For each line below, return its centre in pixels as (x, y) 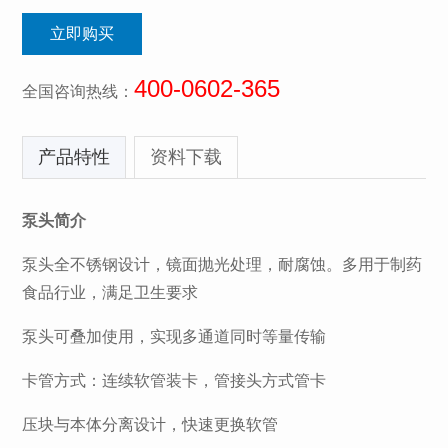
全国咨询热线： (78, 91)
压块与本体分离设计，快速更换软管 (150, 424)
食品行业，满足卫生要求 (110, 292)
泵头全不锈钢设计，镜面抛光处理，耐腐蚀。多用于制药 (222, 264)
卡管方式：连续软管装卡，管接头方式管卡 (174, 380)
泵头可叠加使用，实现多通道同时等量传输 (174, 336)
